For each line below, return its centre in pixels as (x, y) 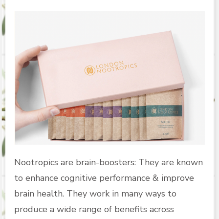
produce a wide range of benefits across (94, 209)
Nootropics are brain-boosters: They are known (109, 163)
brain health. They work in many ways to (95, 194)
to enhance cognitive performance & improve (104, 178)
